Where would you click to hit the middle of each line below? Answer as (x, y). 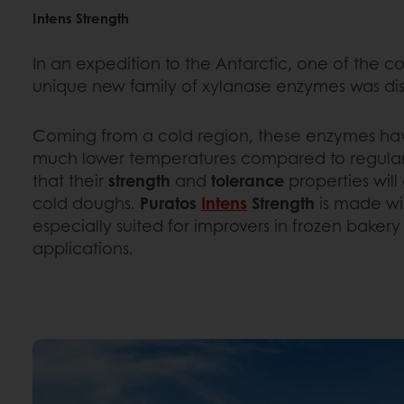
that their (70, 180)
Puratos (170, 202)
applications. (83, 248)
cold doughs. (86, 202)
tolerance (248, 180)
